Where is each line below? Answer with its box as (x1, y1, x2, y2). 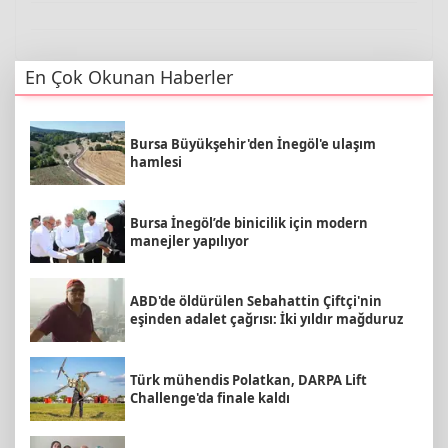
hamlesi (130, 153, 182, 172)
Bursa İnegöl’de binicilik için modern (130, 213, 368, 232)
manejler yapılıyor (130, 231, 249, 250)
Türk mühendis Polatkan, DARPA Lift (130, 370, 367, 389)
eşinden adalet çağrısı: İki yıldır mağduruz (130, 310, 403, 329)
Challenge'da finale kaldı (130, 388, 290, 407)
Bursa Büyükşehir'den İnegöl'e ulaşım (130, 135, 376, 154)
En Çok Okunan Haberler (25, 65, 233, 90)
